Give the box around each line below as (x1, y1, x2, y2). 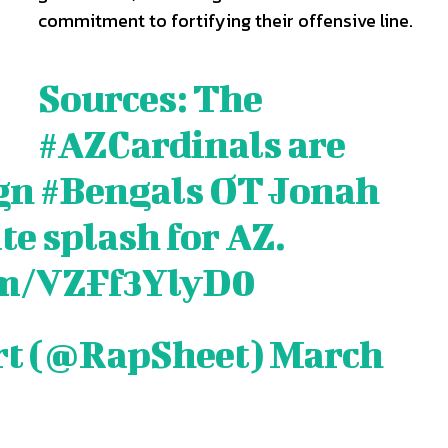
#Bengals (40, 168, 204, 212)
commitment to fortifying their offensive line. (38, 7, 414, 34)
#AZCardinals (38, 122, 282, 166)
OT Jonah (203, 168, 380, 212)
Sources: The (38, 76, 263, 120)
